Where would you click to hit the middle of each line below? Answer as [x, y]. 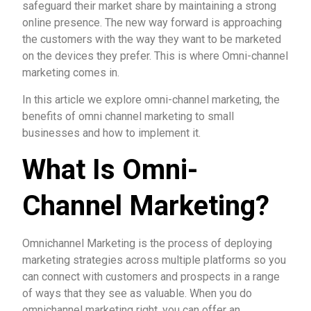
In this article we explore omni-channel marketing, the [151, 100]
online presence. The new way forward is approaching [152, 23]
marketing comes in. [71, 73]
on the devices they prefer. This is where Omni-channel [155, 56]
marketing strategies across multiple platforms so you [154, 260]
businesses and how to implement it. [111, 133]
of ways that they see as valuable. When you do [137, 293]
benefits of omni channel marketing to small [128, 116]
